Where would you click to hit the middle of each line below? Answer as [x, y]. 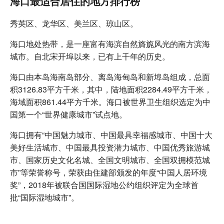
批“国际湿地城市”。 [44, 197]
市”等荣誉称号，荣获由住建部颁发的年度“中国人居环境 [108, 172]
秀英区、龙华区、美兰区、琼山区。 [74, 23]
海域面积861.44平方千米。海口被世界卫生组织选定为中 [110, 101]
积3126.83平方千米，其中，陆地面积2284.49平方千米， [111, 89]
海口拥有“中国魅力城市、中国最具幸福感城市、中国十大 [111, 134]
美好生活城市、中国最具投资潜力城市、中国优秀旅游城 [110, 147]
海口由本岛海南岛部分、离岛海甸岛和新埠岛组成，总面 [110, 76]
